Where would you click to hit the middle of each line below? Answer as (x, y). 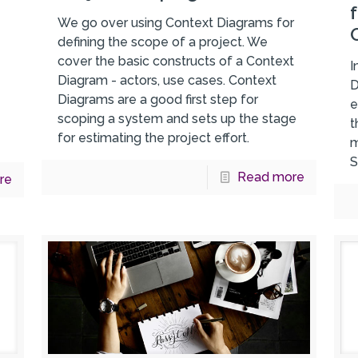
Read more (270, 177)
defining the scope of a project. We (162, 42)
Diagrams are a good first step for (157, 100)
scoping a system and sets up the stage (177, 119)
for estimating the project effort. (153, 138)
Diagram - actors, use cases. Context (167, 81)
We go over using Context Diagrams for (175, 23)
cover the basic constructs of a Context (175, 62)
